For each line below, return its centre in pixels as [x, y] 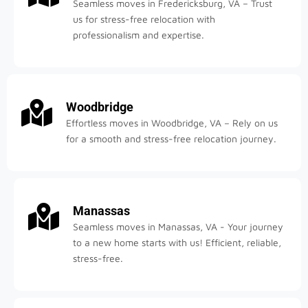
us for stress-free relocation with [144, 19]
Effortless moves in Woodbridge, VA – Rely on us [172, 122]
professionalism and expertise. [139, 34]
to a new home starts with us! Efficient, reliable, [177, 242]
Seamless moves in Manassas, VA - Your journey [178, 226]
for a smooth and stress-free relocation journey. [171, 138]
